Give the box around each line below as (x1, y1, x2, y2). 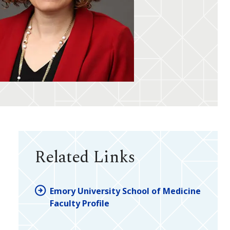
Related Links (35, 145, 135, 170)
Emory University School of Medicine (50, 185, 201, 197)
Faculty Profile (50, 197, 109, 209)
